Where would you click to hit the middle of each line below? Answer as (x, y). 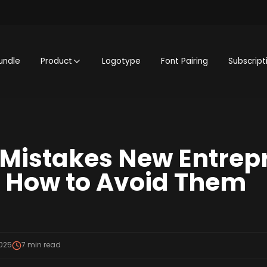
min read (43, 245)
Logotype (122, 61)
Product (57, 61)
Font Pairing (185, 61)
